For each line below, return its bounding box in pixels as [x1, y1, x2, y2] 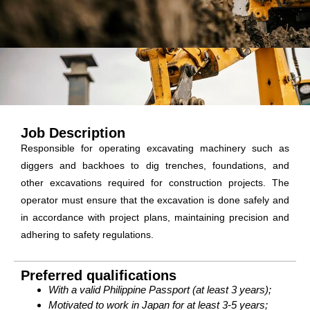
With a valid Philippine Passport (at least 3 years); [48, 283, 271, 295]
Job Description [21, 125, 125, 141]
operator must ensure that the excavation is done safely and [21, 194, 289, 206]
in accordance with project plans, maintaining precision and [21, 212, 289, 224]
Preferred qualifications [21, 267, 176, 283]
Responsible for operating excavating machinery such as [21, 143, 289, 154]
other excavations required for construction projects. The [21, 177, 289, 189]
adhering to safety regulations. [21, 229, 154, 241]
